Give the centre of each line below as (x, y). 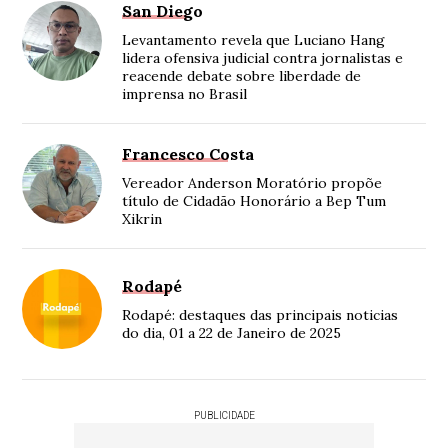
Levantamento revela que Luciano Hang (254, 40)
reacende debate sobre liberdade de (242, 76)
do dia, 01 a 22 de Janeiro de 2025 (232, 333)
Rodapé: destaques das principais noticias (260, 315)
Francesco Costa (188, 154)
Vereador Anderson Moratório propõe (252, 183)
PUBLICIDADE (224, 416)
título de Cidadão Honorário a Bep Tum (254, 201)
